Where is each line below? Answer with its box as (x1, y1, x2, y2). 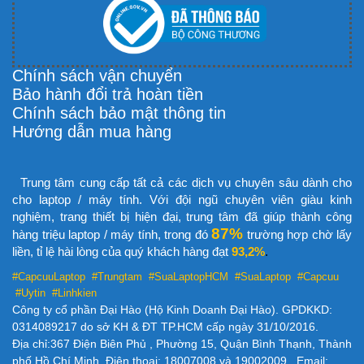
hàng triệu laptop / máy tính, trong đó (12, 227, 211, 241)
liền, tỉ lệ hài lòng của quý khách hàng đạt (12, 245, 228, 258)
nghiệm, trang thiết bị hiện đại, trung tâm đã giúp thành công (12, 210, 352, 223)
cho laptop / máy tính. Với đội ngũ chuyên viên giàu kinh (12, 193, 352, 206)
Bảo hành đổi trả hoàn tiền (12, 84, 203, 103)
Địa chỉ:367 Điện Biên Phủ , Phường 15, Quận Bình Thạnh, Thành (12, 336, 352, 350)
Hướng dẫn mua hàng (12, 122, 171, 141)
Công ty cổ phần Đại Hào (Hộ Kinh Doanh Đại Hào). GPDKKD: (12, 302, 332, 316)
